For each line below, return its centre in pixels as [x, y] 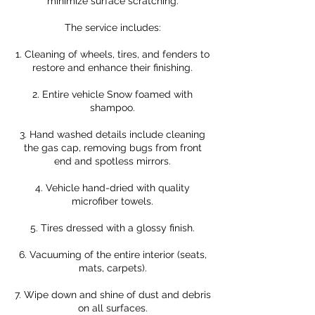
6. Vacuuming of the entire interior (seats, [112, 255]
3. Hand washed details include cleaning [112, 134]
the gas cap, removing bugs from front [112, 148]
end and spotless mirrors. [112, 161]
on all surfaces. [112, 308]
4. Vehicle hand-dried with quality [112, 188]
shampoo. [112, 108]
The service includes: [112, 27]
